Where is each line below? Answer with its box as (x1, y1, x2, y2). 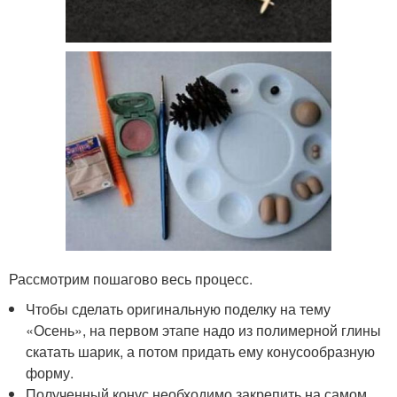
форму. (26, 362, 74, 384)
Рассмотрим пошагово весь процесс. (9, 269, 253, 290)
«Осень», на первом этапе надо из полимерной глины (26, 320, 382, 341)
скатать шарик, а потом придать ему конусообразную (26, 341, 376, 362)
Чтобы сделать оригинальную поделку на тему (26, 299, 331, 320)
